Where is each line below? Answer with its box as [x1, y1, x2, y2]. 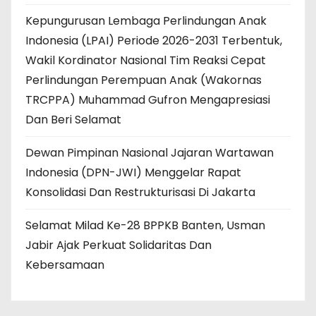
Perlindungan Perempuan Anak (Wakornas [25, 71, 262, 88]
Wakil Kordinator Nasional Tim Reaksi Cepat [25, 51, 266, 68]
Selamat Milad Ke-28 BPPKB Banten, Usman [25, 217, 265, 233]
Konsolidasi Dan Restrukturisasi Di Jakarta [25, 183, 255, 200]
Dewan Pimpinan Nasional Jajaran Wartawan [25, 144, 274, 161]
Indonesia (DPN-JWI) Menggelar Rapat [25, 164, 241, 181]
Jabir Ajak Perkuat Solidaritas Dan [25, 236, 212, 253]
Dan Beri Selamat [25, 111, 121, 128]
